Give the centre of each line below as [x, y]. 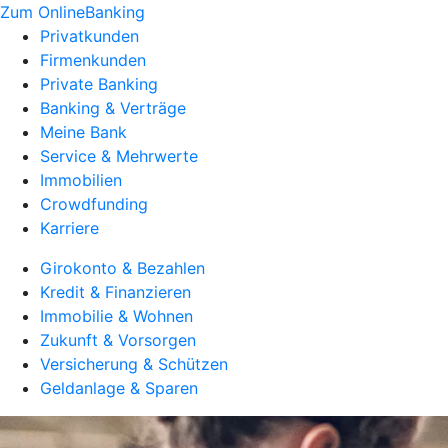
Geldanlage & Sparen [119, 388]
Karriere [69, 228]
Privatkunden [89, 36]
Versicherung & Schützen [134, 364]
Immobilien [81, 180]
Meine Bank [83, 132]
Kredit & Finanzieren [115, 292]
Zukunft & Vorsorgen [118, 340]
